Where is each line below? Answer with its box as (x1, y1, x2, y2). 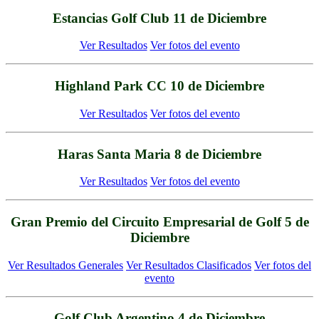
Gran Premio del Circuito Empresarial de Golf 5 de (10, 214, 309, 230)
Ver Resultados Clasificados (126, 258, 251, 271)
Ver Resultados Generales (8, 258, 123, 271)
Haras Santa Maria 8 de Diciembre (58, 146, 261, 162)
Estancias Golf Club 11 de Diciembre (53, 10, 266, 26)
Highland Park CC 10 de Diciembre (55, 78, 264, 94)
